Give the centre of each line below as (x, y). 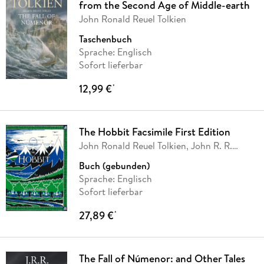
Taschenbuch (105, 39)
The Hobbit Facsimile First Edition (154, 132)
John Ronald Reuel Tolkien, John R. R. (155, 146)
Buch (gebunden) (114, 166)
